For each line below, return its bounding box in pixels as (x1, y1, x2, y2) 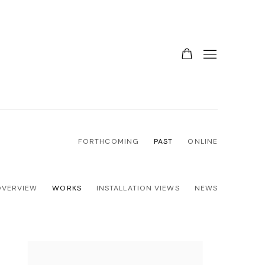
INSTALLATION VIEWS (96, 183, 180, 193)
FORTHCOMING (77, 137, 140, 147)
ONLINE (188, 137, 218, 147)
